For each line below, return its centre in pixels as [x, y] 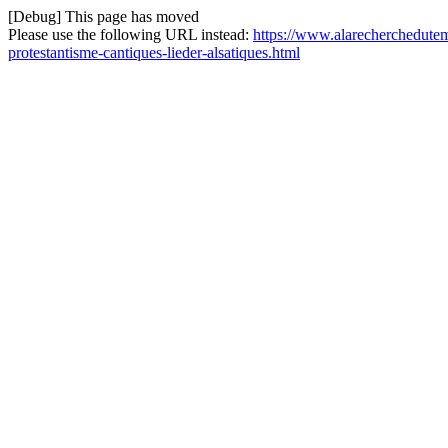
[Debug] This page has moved [103, 16]
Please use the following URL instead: [130, 34]
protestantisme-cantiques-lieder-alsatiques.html [154, 52]
